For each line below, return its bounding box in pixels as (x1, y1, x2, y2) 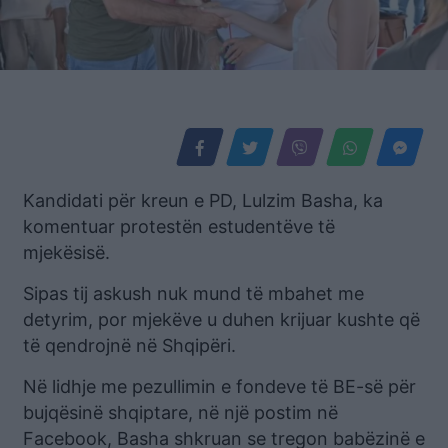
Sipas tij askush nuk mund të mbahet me (23, 282, 364, 304)
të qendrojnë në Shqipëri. (23, 334, 236, 356)
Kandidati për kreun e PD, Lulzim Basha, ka (23, 189, 383, 211)
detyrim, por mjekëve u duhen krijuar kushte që (23, 308, 420, 330)
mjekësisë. (23, 241, 110, 263)
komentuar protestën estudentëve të (23, 215, 335, 237)
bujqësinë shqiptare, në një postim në (23, 401, 338, 423)
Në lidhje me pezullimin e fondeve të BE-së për (23, 375, 416, 397)
